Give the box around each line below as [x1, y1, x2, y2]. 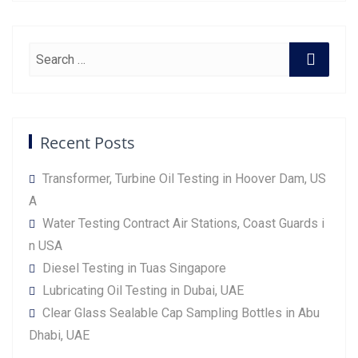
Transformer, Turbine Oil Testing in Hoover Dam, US [42, 171, 326, 187]
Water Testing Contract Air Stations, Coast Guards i [42, 216, 324, 232]
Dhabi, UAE [29, 328, 89, 344]
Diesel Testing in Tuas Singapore [42, 261, 226, 276]
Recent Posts [40, 132, 135, 154]
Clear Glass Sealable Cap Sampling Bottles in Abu [42, 305, 320, 321]
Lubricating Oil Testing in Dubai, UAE [42, 283, 244, 299]
